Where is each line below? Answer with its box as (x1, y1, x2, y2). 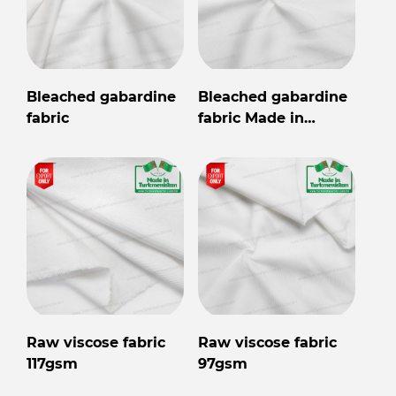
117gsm (27, 355, 78, 373)
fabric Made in (198, 110, 304, 127)
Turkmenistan (198, 131, 303, 148)
